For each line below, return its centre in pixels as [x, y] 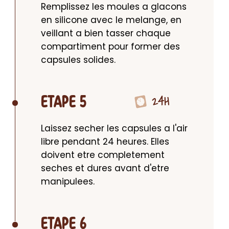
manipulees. [68, 182]
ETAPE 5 [64, 103]
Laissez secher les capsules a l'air [114, 129]
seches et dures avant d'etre [105, 168]
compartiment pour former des [110, 47]
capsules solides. [78, 60]
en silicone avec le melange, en [111, 20]
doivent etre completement [103, 155]
